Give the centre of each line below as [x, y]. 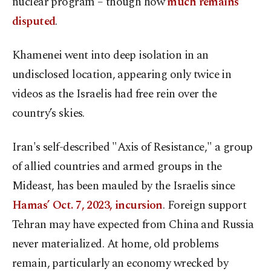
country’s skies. [48, 114]
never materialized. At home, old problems [116, 244]
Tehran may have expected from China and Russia [133, 225]
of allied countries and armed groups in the [117, 167]
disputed [34, 22]
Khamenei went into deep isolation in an [110, 56]
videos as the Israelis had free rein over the [115, 94]
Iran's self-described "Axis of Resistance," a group [132, 148]
